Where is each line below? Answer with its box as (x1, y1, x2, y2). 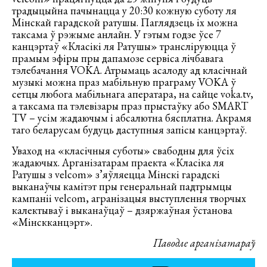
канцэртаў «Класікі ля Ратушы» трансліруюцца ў (12, 39, 236, 53)
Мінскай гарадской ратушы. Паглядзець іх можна (12, 15, 238, 29)
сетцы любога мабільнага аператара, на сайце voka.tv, (12, 86, 253, 101)
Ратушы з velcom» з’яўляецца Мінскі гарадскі (12, 167, 220, 181)
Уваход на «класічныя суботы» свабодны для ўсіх (12, 143, 234, 157)
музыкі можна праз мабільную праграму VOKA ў (12, 74, 236, 89)
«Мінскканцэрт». (12, 215, 92, 229)
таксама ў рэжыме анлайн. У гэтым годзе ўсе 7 (12, 27, 221, 41)
